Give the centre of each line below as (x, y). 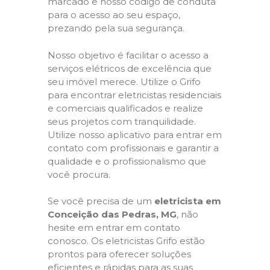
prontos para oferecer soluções (119, 254)
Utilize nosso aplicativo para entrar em (135, 134)
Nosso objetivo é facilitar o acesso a (128, 55)
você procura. (79, 174)
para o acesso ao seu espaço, (114, 15)
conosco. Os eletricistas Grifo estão (126, 241)
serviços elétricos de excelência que (130, 68)
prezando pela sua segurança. (116, 28)
